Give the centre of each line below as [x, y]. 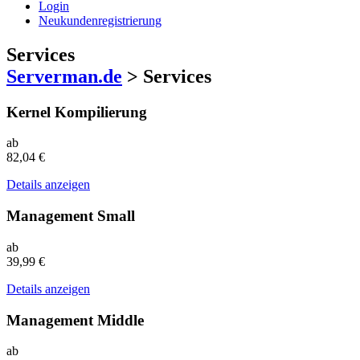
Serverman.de [64, 76]
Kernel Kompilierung [77, 112]
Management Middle [75, 320]
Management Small [71, 216]
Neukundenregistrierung [100, 20]
